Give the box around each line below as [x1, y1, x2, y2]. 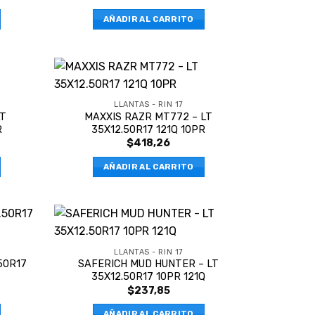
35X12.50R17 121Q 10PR [91, 123, 206, 136]
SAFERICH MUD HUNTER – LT [78, 258, 219, 271]
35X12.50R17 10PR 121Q [91, 271, 206, 283]
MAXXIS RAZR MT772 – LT [84, 110, 213, 123]
